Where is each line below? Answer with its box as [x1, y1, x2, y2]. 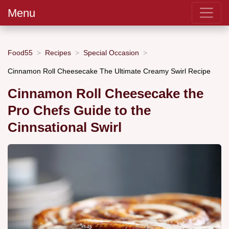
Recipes [45, 48, 71, 57]
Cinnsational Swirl [8, 120, 122, 135]
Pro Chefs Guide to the [8, 103, 151, 118]
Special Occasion [83, 48, 139, 57]
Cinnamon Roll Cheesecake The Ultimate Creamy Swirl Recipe [8, 66, 211, 75]
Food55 [8, 48, 33, 57]
